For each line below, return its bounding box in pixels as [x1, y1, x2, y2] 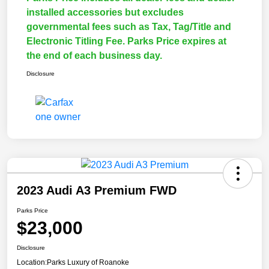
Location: [17, 258, 47, 267]
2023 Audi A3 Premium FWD [17, 184, 177, 198]
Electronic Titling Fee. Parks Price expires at [26, 36, 226, 47]
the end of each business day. [26, 50, 162, 61]
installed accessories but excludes [26, 7, 184, 18]
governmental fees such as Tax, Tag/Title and [26, 22, 231, 32]
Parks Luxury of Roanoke [47, 258, 129, 267]
